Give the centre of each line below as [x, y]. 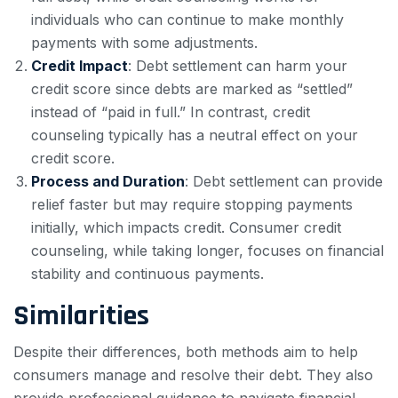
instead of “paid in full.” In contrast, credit [171, 112]
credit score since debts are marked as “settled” [192, 89]
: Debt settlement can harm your [238, 66]
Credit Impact [80, 66]
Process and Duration [108, 181]
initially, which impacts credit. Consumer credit [186, 227]
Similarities [81, 316]
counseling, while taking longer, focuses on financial [207, 251]
